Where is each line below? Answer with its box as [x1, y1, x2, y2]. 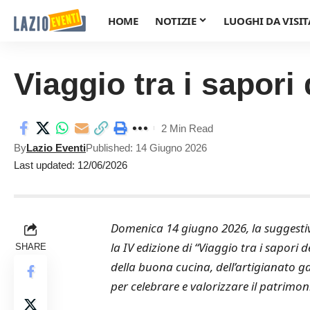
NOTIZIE [154, 14, 197, 28]
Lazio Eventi [26, 142, 86, 154]
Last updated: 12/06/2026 [14, 159, 127, 171]
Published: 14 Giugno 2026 [86, 142, 207, 154]
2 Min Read [161, 122, 213, 134]
